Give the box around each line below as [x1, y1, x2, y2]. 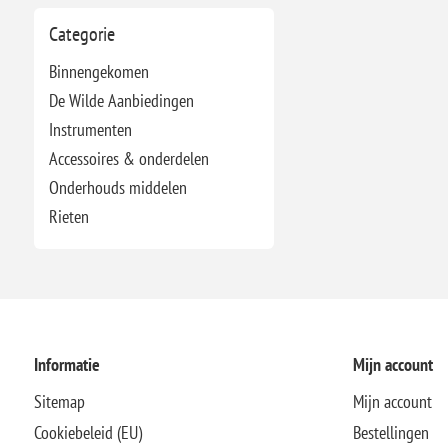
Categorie [48, 20, 115, 47]
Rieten [48, 204, 89, 228]
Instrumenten [48, 117, 132, 141]
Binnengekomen [48, 59, 149, 83]
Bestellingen [352, 420, 429, 444]
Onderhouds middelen [48, 175, 187, 199]
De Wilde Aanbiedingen [48, 88, 194, 112]
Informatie [33, 352, 100, 376]
